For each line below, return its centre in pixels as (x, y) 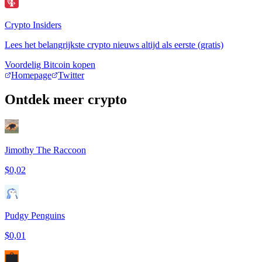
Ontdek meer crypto (66, 100)
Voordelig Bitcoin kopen (50, 64)
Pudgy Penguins (35, 216)
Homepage (31, 75)
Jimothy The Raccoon (45, 150)
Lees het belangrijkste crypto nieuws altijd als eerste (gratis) (114, 44)
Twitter (71, 75)
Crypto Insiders (33, 25)
